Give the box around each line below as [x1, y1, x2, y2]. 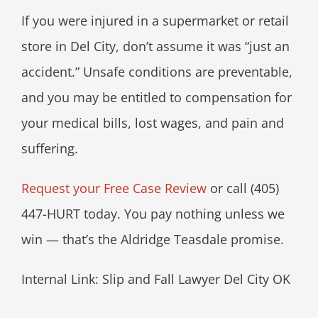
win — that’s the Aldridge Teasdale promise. [21, 230, 284, 248]
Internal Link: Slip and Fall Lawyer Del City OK [21, 270, 290, 287]
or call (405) [206, 179, 279, 197]
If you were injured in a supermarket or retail [21, 11, 289, 29]
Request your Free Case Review [21, 179, 207, 197]
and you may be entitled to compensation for [21, 88, 292, 106]
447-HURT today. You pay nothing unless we [21, 204, 285, 222]
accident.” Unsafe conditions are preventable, [21, 62, 292, 80]
